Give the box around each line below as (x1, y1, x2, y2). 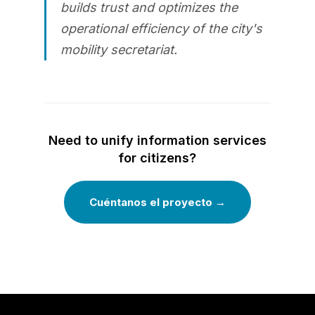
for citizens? (118, 150, 197, 166)
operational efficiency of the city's (60, 21, 262, 37)
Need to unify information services (48, 133, 266, 148)
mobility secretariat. (60, 42, 177, 58)
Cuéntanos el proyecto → (89, 195, 226, 210)
